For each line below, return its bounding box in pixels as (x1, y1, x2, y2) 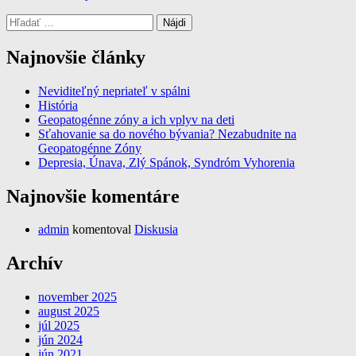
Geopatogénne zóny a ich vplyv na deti (38, 112, 234, 126)
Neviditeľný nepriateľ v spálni (38, 83, 190, 98)
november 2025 (38, 290, 117, 304)
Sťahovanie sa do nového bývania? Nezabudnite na (38, 126, 296, 141)
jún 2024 (38, 333, 83, 347)
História (38, 98, 78, 112)
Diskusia (134, 222, 178, 237)
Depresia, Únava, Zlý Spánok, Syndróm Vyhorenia (38, 155, 295, 169)
